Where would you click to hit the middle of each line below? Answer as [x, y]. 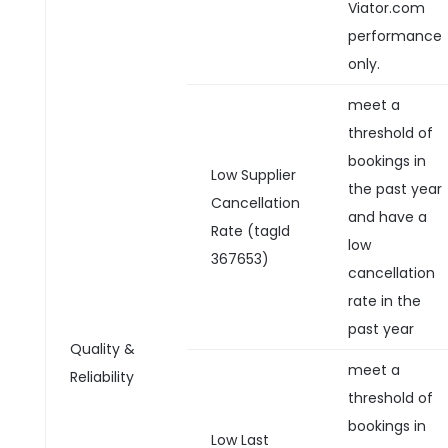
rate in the [384, 301]
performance [394, 36]
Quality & [102, 349]
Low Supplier [253, 175]
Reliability [101, 377]
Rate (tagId [250, 231]
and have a [387, 217]
